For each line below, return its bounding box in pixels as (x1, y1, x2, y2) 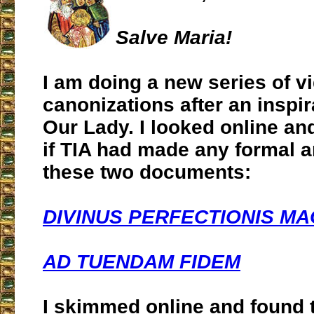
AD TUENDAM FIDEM (43, 251, 240, 273)
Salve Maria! (116, 27, 232, 49)
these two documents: (43, 161, 251, 184)
